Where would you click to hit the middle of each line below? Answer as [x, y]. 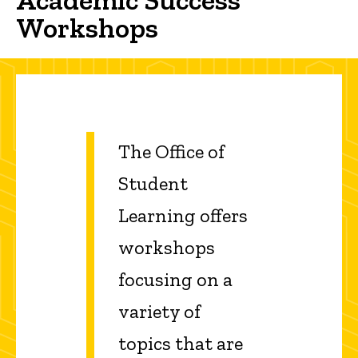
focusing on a [175, 280]
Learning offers [183, 216]
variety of [159, 312]
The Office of [171, 152]
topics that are [181, 344]
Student [153, 184]
